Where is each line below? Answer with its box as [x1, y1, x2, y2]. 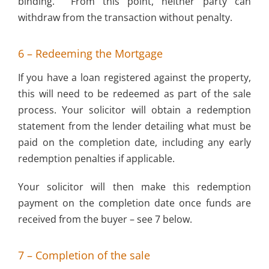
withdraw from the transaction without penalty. [17, 10, 232, 24]
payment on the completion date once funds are [17, 196, 252, 210]
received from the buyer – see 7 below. [17, 212, 192, 226]
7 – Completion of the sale [17, 247, 150, 263]
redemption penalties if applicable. [17, 151, 175, 165]
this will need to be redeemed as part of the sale [17, 86, 252, 100]
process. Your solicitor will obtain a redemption [17, 103, 252, 116]
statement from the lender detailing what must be [17, 119, 252, 133]
